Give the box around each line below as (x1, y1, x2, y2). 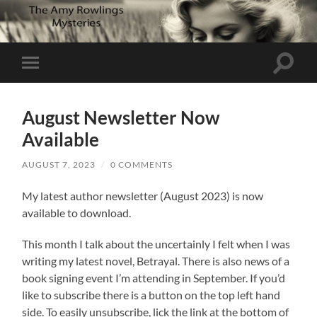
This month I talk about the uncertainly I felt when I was (22, 236, 291, 250)
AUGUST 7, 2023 (22, 158, 96, 170)
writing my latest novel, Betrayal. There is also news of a (22, 253, 290, 267)
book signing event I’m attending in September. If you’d (22, 270, 286, 284)
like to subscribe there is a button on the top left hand (22, 287, 281, 301)
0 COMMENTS (110, 158, 173, 170)
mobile (33, 78, 67, 91)
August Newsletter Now (22, 105, 221, 129)
